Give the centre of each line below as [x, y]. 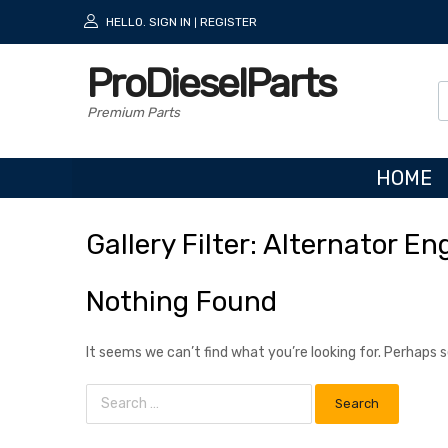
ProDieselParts [211, 84]
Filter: [219, 244]
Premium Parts [133, 112]
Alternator [330, 244]
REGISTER [228, 22]
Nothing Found [181, 301]
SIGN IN [170, 22]
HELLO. [126, 22]
